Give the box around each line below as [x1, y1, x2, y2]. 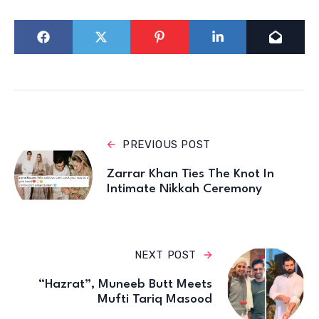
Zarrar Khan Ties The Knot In [107, 167, 274, 180]
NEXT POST [134, 248, 197, 261]
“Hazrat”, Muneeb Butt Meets [38, 278, 212, 291]
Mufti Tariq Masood [98, 293, 212, 305]
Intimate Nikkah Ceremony [107, 182, 262, 195]
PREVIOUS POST [122, 137, 211, 151]
